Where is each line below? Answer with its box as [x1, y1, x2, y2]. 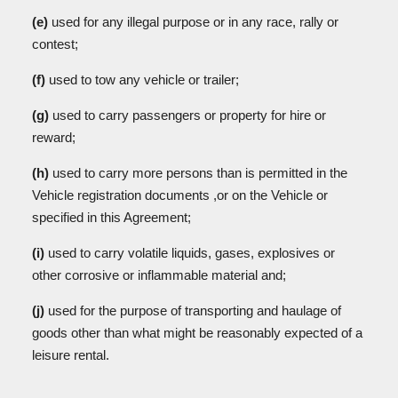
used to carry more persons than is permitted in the [52, 165, 347, 180]
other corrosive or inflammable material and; [32, 267, 290, 283]
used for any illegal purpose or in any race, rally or [52, 14, 338, 29]
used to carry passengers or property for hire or [52, 107, 326, 123]
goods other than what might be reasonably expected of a [32, 325, 362, 340]
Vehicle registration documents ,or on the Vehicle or [32, 187, 328, 203]
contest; [32, 36, 82, 52]
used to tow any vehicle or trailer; [49, 72, 243, 87]
